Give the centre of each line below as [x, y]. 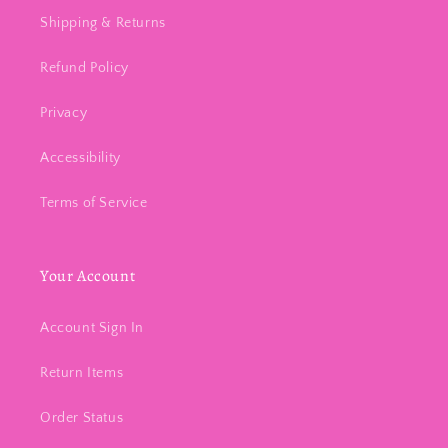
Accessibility [80, 158]
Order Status [82, 418]
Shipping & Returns [103, 23]
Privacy [64, 113]
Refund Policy [84, 68]
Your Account [88, 276]
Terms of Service [94, 203]
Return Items [82, 373]
